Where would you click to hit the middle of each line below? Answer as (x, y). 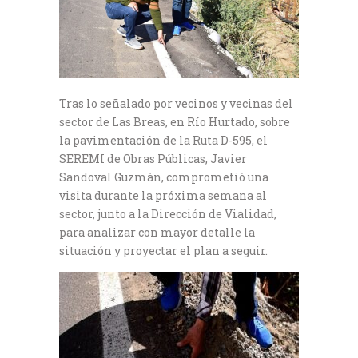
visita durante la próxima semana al (163, 195)
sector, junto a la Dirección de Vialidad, (168, 213)
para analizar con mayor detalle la (157, 232)
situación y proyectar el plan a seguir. (163, 250)
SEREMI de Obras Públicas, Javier (153, 158)
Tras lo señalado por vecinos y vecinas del (176, 103)
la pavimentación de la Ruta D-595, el (163, 140)
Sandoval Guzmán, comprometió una (164, 177)
